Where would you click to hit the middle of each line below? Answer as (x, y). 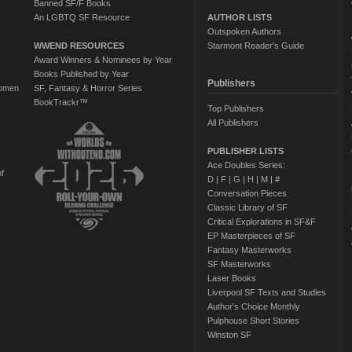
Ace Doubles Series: (246, 165)
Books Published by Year (81, 74)
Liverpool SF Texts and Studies (266, 292)
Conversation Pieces (247, 193)
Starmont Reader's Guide (255, 46)
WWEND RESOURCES (79, 46)
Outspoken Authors (244, 31)
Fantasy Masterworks (249, 250)
